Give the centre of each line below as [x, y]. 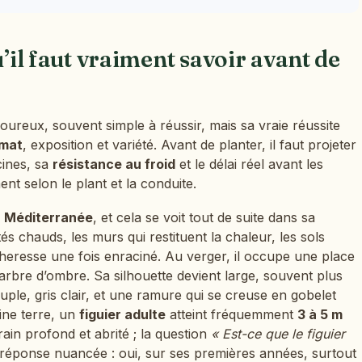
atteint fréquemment [232, 314]
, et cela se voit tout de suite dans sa [204, 217]
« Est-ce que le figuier [278, 333]
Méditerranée [48, 217]
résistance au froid [114, 164]
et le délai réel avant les [249, 164]
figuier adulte [122, 314]
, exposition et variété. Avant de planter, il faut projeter [189, 145]
